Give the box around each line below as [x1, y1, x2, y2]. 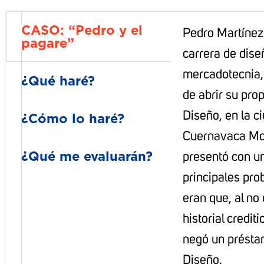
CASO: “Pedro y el [21, 22, 143, 38]
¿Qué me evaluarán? [21, 148, 153, 164]
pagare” [21, 35, 74, 51]
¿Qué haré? [21, 73, 95, 88]
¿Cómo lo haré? [21, 111, 124, 126]
